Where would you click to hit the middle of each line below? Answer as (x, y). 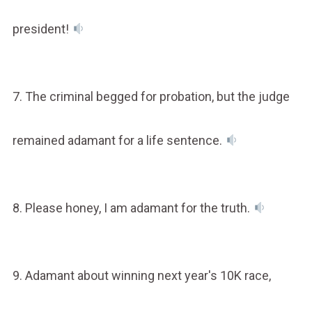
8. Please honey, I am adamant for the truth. (132, 208)
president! (42, 29)
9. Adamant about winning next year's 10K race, (141, 275)
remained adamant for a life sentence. (118, 140)
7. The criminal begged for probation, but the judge (151, 96)
